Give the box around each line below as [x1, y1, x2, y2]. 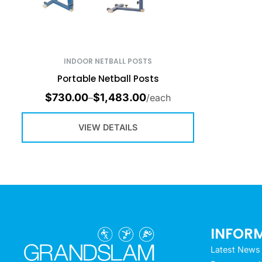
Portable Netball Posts [57, 73, 159, 85]
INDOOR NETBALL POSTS [64, 56, 152, 67]
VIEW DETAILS [78, 122, 137, 133]
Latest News [210, 244, 260, 254]
